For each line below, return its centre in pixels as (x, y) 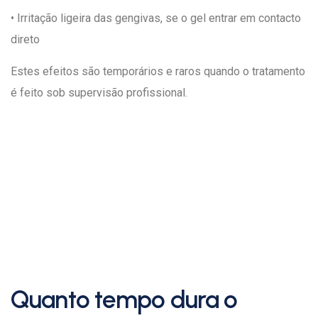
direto (25, 39)
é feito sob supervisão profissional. (99, 93)
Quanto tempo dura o (124, 300)
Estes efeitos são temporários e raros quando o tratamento (158, 71)
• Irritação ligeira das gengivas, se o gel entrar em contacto (156, 18)
